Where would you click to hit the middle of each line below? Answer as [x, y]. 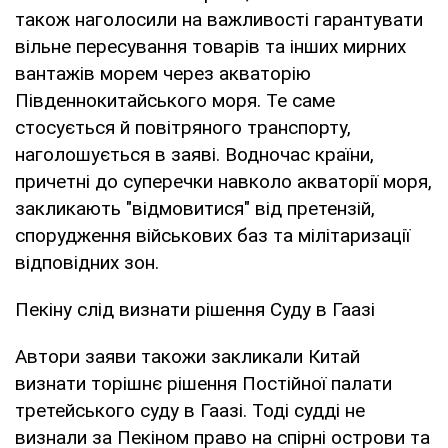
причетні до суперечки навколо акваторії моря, [223, 181]
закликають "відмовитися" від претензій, [195, 208]
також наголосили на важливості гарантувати [219, 19]
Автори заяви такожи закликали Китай [187, 356]
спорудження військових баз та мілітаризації [212, 235]
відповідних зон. [87, 262]
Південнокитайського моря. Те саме [175, 100]
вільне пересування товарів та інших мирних [210, 46]
